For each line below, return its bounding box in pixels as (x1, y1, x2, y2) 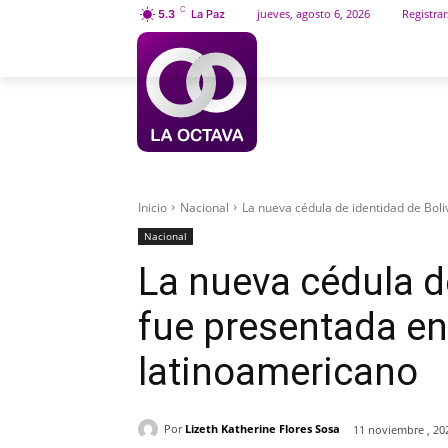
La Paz (191, 7, 225, 21)
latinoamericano (138, 349, 418, 394)
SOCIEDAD (348, 45, 420, 65)
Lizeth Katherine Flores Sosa (185, 421, 340, 437)
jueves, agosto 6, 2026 (257, 6, 370, 21)
